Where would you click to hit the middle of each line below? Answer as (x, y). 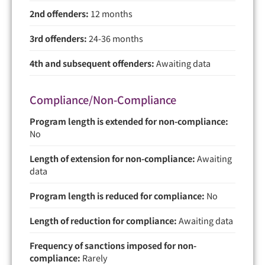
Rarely (94, 257)
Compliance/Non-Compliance (103, 99)
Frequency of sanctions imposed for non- (113, 245)
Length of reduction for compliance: (103, 220)
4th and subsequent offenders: (92, 63)
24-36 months (115, 38)
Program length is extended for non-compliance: (129, 121)
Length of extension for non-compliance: (112, 158)
